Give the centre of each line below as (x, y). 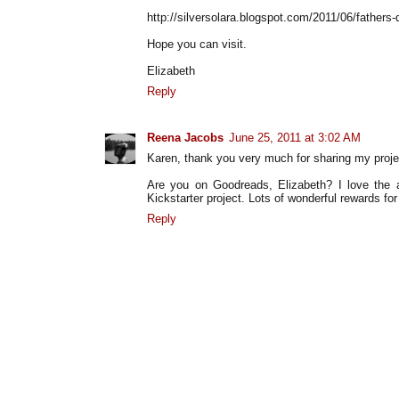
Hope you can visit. (197, 44)
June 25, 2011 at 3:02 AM (295, 137)
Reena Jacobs (185, 137)
